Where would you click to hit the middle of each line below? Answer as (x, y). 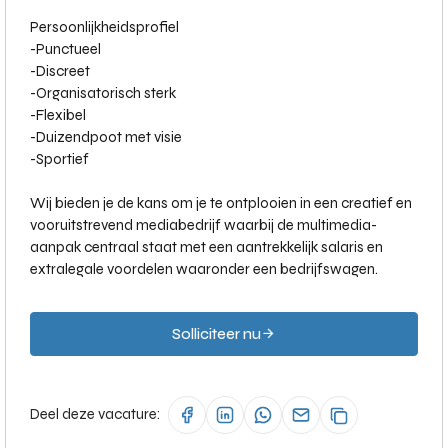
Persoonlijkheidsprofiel (104, 27)
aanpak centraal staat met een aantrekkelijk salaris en (206, 247)
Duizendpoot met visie (109, 137)
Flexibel (61, 115)
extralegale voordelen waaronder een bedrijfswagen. (204, 269)
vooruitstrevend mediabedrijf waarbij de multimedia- (203, 225)
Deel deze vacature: (95, 413)
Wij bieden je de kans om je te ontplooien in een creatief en (221, 203)
